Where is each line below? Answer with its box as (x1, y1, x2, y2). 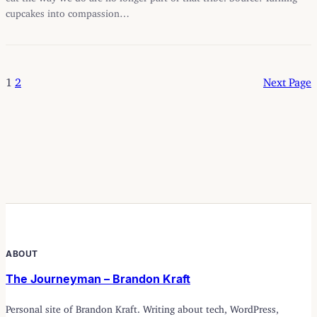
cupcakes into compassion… (6, 6, 129, 15)
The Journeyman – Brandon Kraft (6, 271, 190, 286)
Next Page (263, 74, 311, 83)
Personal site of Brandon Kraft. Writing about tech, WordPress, (6, 302, 279, 311)
